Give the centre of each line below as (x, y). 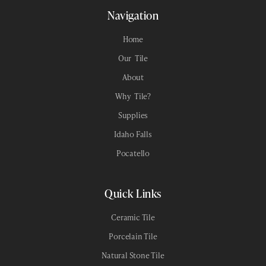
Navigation (133, 15)
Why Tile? (133, 96)
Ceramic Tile (133, 217)
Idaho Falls (133, 134)
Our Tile (133, 58)
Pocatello (133, 153)
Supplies (133, 115)
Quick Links (133, 193)
